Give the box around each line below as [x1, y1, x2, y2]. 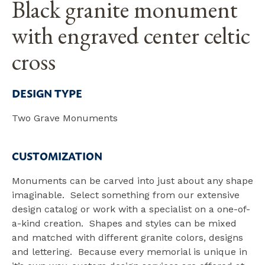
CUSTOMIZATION [12, 146, 102, 164]
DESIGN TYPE [12, 83, 82, 102]
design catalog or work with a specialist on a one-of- [12, 203, 250, 215]
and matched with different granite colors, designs [12, 231, 243, 243]
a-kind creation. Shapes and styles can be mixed [12, 217, 237, 229]
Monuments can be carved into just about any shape [12, 174, 253, 186]
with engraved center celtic [12, 20, 250, 51]
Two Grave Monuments [12, 112, 118, 124]
